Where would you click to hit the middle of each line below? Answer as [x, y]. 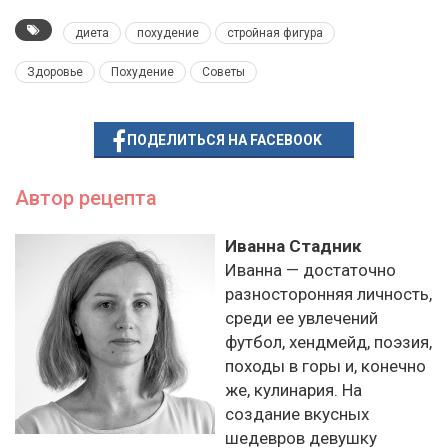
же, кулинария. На [293, 390]
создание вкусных [297, 414]
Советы [223, 72]
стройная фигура [275, 33]
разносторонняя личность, [328, 294]
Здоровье [55, 72]
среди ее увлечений [301, 318]
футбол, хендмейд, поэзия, [328, 342]
